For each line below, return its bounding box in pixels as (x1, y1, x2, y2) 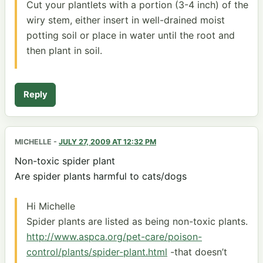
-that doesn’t (167, 246, 227, 258)
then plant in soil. (26, 45, 102, 57)
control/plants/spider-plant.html (26, 246, 167, 258)
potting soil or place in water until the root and (26, 29, 235, 42)
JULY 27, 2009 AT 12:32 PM (59, 137, 156, 147)
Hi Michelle (26, 200, 75, 213)
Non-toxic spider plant (15, 154, 115, 167)
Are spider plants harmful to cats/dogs (15, 170, 187, 182)
